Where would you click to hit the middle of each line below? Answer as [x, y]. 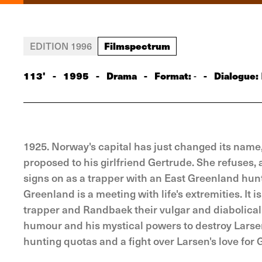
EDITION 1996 [61, 46]
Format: [174, 75]
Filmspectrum [137, 46]
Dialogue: [236, 75]
